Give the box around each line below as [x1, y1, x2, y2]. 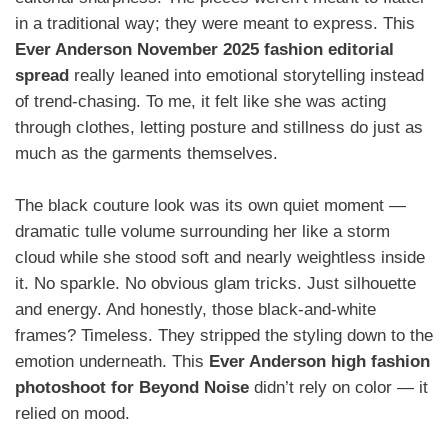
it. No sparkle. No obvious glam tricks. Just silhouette [15, 273, 416, 293]
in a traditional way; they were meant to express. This [15, 14, 415, 34]
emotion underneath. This [15, 351, 209, 371]
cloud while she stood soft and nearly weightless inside [15, 247, 425, 267]
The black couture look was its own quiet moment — [15, 195, 406, 215]
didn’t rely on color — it [249, 377, 428, 397]
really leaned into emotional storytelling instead [69, 66, 424, 86]
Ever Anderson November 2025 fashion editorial [15, 40, 394, 60]
